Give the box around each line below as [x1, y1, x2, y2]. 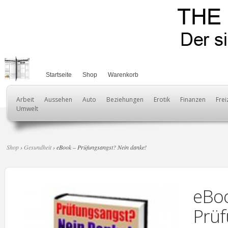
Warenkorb [108, 71, 138, 78]
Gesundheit [24, 143, 51, 151]
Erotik [154, 95, 170, 104]
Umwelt [16, 104, 38, 113]
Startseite [46, 71, 72, 78]
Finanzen [180, 95, 206, 104]
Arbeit [16, 95, 34, 104]
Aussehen [44, 95, 72, 104]
